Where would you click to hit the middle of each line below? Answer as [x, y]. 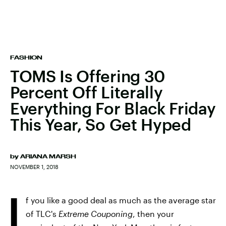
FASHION [26, 58]
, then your [153, 214]
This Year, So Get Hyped [101, 124]
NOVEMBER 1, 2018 [34, 167]
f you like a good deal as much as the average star [121, 200]
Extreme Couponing [96, 214]
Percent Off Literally [87, 92]
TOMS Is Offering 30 [88, 76]
